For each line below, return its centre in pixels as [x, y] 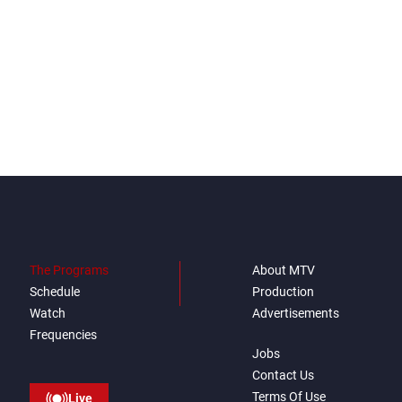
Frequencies [63, 334]
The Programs [69, 270]
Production [283, 291]
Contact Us [283, 375]
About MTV [284, 270]
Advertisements [296, 313]
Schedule [54, 291]
